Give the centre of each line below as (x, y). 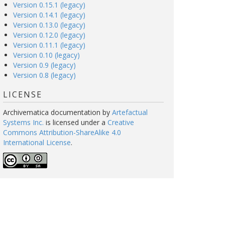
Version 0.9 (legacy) (44, 65)
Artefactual (130, 112)
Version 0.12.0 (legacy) (49, 35)
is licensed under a (76, 122)
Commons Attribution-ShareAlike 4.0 (62, 132)
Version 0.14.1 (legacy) (49, 15)
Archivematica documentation (52, 112)
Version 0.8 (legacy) (44, 75)
